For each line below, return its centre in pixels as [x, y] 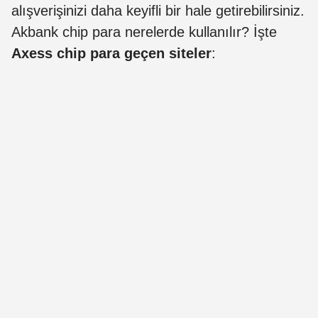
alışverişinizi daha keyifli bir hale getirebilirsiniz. [158, 11]
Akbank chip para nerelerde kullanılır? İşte [144, 32]
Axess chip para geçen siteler [111, 54]
